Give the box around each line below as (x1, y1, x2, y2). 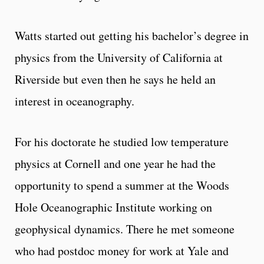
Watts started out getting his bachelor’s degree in (15, 27, 249, 44)
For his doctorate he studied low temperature (15, 133, 229, 150)
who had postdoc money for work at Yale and (15, 242, 229, 259)
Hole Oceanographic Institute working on (15, 199, 212, 215)
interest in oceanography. (15, 93, 134, 109)
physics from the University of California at (15, 49, 223, 65)
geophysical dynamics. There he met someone (15, 220, 235, 237)
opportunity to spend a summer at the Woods (15, 177, 229, 193)
